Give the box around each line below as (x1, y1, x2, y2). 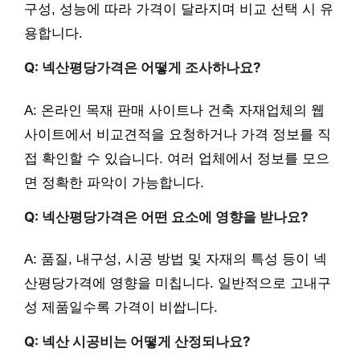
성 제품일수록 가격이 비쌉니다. (24, 300, 218, 316)
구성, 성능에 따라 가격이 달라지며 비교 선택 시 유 (24, 2, 333, 18)
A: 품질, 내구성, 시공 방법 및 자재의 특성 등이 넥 (24, 252, 327, 268)
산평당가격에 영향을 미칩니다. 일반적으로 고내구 (24, 276, 331, 292)
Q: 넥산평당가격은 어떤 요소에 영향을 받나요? (24, 208, 309, 225)
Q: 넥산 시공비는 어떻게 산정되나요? (24, 333, 251, 350)
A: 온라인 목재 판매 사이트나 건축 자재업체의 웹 (24, 102, 325, 118)
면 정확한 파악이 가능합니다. (24, 174, 204, 190)
